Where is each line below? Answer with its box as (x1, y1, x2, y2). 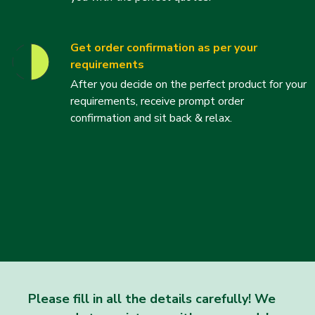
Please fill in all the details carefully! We (28, 290, 276, 307)
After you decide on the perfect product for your (70, 77, 307, 92)
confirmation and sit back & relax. (70, 110, 232, 126)
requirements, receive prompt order (70, 94, 244, 109)
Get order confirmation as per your (70, 40, 257, 56)
